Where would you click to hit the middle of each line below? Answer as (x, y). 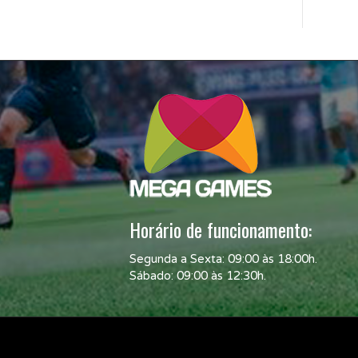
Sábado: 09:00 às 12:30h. (198, 275)
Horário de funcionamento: (221, 229)
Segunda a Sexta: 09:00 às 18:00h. (223, 259)
